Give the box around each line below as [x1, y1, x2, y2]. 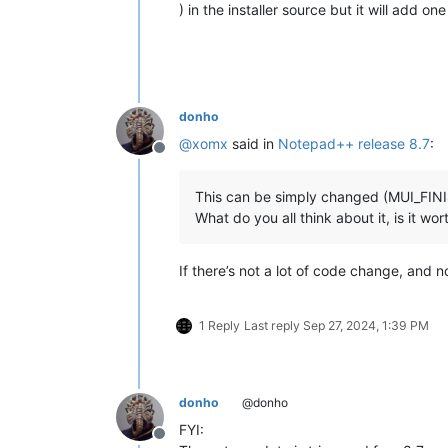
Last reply [244, 317, 303, 333]
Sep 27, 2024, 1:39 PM [303, 317, 429, 333]
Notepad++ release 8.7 [278, 134, 430, 152]
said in [228, 134, 278, 152]
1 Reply [199, 317, 240, 333]
